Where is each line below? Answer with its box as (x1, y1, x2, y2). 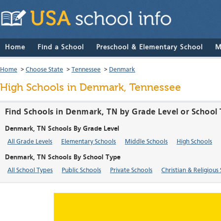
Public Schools (62, 167, 101, 174)
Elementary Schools (61, 139, 116, 146)
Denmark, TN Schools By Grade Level (5, 125, 119, 133)
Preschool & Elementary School (96, 44, 203, 51)
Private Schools (110, 167, 152, 174)
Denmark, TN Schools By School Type (5, 154, 120, 161)
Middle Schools (125, 139, 168, 146)
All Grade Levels (7, 139, 52, 146)
